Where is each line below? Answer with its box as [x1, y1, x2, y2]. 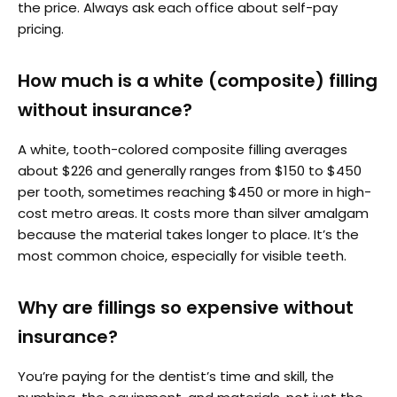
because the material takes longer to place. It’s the [18, 224, 359, 244]
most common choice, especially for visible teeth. [18, 245, 346, 265]
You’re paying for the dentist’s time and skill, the [18, 366, 334, 385]
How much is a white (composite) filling [18, 67, 378, 93]
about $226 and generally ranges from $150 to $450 [18, 160, 362, 180]
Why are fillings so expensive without [18, 294, 354, 320]
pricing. [18, 19, 64, 38]
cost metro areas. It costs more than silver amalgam [18, 203, 369, 222]
